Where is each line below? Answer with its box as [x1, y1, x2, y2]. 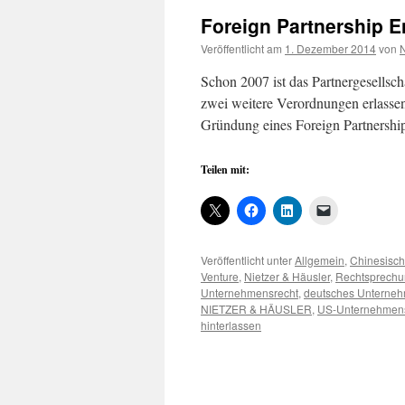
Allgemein [295, 252, 344, 268]
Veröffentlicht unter [201, 252, 292, 268]
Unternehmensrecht [201, 285, 298, 300]
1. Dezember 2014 [285, 41, 376, 56]
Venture [201, 268, 239, 284]
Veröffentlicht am [201, 41, 282, 56]
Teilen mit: [201, 162, 250, 177]
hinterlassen [201, 317, 261, 333]
